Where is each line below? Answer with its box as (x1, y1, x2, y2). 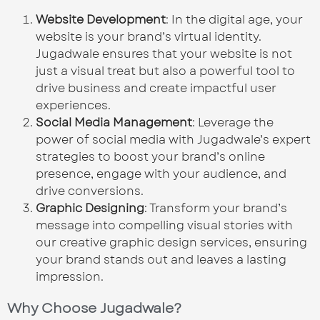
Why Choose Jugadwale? (7, 298, 181, 318)
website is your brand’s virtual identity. (36, 28, 261, 45)
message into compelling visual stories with (36, 216, 293, 234)
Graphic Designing (36, 199, 144, 216)
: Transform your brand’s (144, 199, 287, 216)
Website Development (36, 11, 166, 28)
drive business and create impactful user (36, 79, 276, 96)
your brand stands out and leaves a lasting (36, 251, 286, 268)
